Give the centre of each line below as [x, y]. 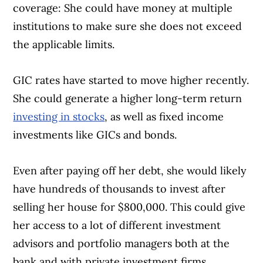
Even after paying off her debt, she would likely [130, 171]
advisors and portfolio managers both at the [122, 244]
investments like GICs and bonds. [97, 135]
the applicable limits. [65, 45]
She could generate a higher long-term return [128, 99]
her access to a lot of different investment [117, 225]
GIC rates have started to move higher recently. [131, 80]
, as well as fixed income [164, 117]
